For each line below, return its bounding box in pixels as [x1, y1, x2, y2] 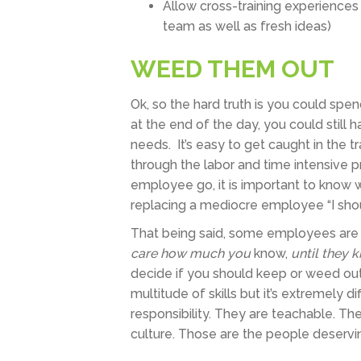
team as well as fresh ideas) [163, 19, 331, 34]
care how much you [131, 246, 254, 261]
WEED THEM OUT [131, 55, 334, 83]
